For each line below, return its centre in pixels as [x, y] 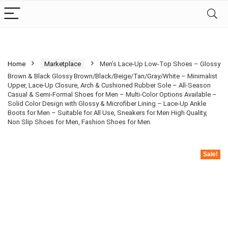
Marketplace [63, 64]
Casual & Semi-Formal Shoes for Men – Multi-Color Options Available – [112, 94]
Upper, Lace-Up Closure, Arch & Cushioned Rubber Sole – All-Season [109, 85]
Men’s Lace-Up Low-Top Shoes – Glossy [160, 64]
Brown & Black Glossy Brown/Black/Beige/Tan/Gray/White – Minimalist [112, 76]
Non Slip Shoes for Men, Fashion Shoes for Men [79, 122]
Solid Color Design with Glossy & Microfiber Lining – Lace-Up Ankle [107, 104]
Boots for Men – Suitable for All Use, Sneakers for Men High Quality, [107, 113]
